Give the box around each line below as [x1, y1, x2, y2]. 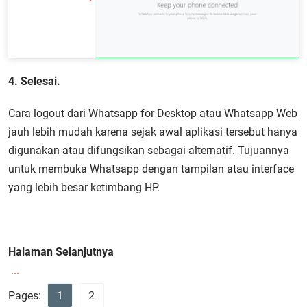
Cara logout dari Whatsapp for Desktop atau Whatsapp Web [8, 106, 297, 120]
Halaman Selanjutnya [8, 245, 114, 258]
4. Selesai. [8, 74, 60, 88]
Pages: [8, 288, 44, 302]
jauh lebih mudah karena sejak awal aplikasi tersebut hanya [8, 125, 297, 138]
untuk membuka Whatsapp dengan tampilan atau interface [8, 162, 294, 175]
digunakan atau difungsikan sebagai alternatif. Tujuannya [8, 143, 289, 157]
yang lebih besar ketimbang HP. [8, 180, 160, 194]
